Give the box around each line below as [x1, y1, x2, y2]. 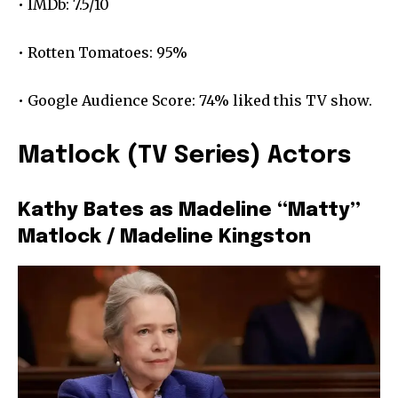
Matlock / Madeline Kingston [18, 227, 311, 248]
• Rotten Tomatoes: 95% [18, 44, 187, 62]
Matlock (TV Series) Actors [18, 144, 351, 169]
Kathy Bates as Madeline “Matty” [18, 201, 361, 221]
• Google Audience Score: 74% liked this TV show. [18, 92, 372, 110]
